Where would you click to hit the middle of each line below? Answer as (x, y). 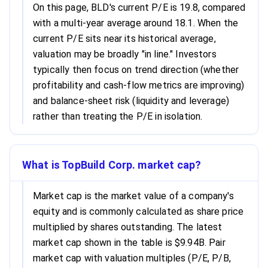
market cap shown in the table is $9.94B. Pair (129, 243)
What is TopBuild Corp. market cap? (112, 165)
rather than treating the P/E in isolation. (118, 116)
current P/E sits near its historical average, (124, 39)
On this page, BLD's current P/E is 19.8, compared (139, 7)
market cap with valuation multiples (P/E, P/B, (132, 258)
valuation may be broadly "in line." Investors (125, 54)
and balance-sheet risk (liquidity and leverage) (131, 101)
